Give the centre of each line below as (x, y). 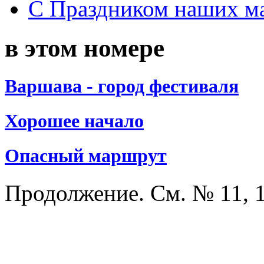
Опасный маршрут (86, 156)
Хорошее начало (74, 121)
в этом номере (85, 48)
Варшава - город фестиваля (122, 86)
